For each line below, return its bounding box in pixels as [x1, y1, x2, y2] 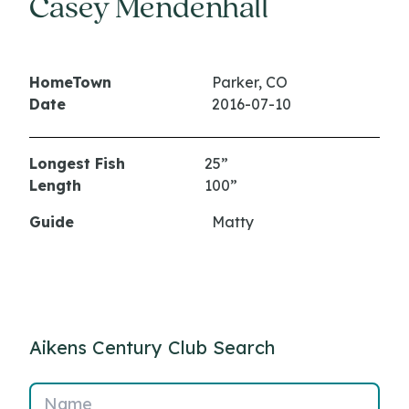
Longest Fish [29, 154, 125, 173]
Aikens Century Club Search [29, 336, 275, 360]
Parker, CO [212, 73, 288, 92]
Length [29, 176, 81, 195]
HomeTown [29, 73, 111, 92]
